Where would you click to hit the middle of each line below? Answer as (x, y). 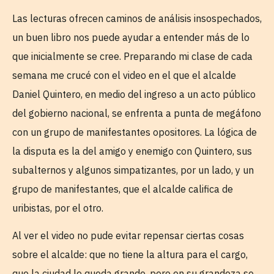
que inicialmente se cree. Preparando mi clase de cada (132, 56)
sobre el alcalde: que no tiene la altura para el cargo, (130, 255)
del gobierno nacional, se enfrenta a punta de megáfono (137, 113)
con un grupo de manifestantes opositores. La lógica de (135, 132)
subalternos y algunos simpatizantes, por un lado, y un (133, 170)
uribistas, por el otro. (58, 208)
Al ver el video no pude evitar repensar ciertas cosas (128, 236)
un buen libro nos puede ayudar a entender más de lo (131, 37)
